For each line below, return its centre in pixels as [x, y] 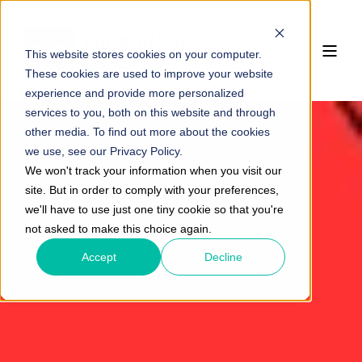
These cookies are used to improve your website [149, 73]
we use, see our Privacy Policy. [103, 151]
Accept [99, 257]
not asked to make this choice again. [118, 228]
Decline [223, 257]
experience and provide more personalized [134, 93]
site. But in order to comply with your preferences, [152, 189]
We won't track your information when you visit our [153, 170]
